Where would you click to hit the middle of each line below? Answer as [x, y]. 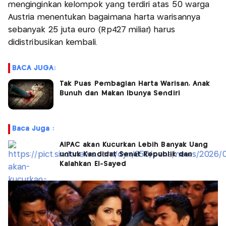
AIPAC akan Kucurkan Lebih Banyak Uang [134, 145]
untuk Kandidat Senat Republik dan [126, 155]
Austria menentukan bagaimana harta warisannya [104, 18]
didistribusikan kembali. [53, 43]
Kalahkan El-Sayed [93, 164]
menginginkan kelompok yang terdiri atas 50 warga [109, 5]
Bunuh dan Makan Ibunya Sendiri [120, 94]
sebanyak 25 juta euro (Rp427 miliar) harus [92, 30]
